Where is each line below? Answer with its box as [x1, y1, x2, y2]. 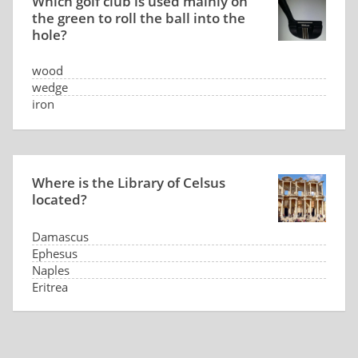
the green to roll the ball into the [32, 9, 245, 27]
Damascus [32, 229, 89, 245]
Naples [32, 262, 70, 278]
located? [32, 190, 87, 209]
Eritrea [32, 279, 68, 295]
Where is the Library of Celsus [32, 173, 225, 192]
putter [32, 113, 66, 129]
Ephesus [32, 245, 78, 261]
